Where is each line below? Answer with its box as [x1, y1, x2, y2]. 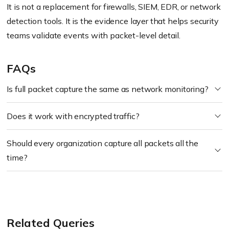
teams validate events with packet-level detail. [7, 30, 180, 40]
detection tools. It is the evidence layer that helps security [7, 16, 219, 26]
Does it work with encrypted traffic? [7, 111, 140, 121]
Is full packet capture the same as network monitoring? [7, 84, 209, 94]
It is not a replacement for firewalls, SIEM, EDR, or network [7, 2, 221, 12]
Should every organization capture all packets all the [7, 138, 198, 148]
